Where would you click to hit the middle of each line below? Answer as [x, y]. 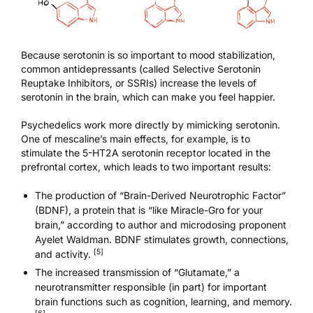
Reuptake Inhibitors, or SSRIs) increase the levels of [139, 83]
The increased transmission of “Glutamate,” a [137, 272]
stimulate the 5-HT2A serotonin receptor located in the [146, 153]
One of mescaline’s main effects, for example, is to [136, 139]
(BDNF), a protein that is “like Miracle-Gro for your [149, 210]
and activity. [64, 254]
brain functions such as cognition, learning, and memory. [163, 301]
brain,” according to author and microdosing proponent [161, 225]
